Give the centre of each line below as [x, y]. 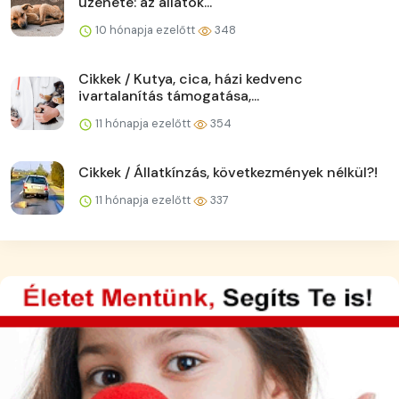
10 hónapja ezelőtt [145, 30]
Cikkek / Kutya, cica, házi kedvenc [191, 79]
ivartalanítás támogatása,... [169, 96]
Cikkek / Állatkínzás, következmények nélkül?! [228, 173]
